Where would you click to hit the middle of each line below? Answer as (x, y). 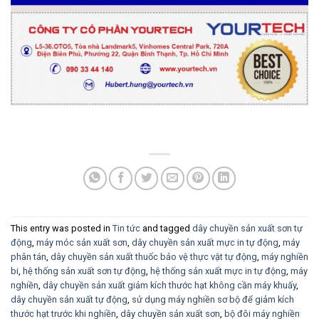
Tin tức (126, 229)
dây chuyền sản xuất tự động (69, 300)
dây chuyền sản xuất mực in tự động (205, 243)
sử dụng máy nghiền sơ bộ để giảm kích (213, 300)
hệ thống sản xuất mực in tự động (218, 271)
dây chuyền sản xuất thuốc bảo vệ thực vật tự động (154, 257)
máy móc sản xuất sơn (82, 243)
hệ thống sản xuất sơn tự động (84, 271)
